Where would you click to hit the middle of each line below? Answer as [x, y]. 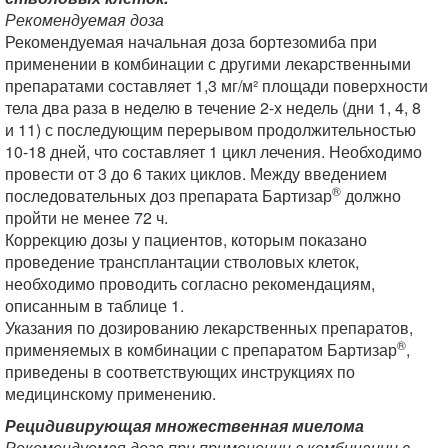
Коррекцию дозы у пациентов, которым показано [186, 239]
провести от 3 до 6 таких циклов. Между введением [196, 173]
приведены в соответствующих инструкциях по [180, 371]
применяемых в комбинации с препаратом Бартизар [201, 349]
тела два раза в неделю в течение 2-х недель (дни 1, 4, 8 [213, 107]
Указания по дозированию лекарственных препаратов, [209, 327]
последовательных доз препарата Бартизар [168, 195]
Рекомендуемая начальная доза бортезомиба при [191, 41]
